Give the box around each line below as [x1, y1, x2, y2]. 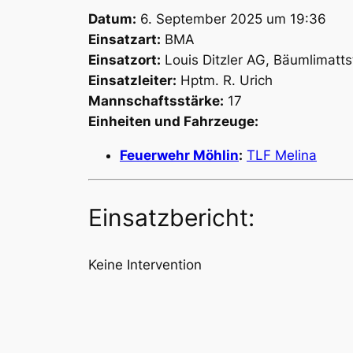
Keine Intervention [88, 257, 202, 273]
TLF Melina [247, 147, 317, 164]
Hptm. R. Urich [176, 72, 273, 89]
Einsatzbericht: [88, 203, 255, 232]
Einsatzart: [88, 32, 161, 48]
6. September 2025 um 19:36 [136, 11, 326, 28]
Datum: [88, 11, 136, 28]
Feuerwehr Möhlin [120, 147, 239, 164]
